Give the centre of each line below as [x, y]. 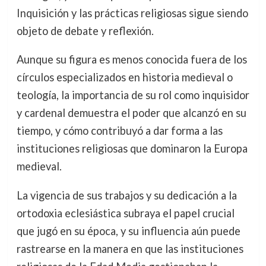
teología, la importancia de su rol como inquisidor [133, 95]
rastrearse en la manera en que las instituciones [130, 248]
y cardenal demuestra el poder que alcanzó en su [131, 113]
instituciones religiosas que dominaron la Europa [132, 149]
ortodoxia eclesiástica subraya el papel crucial [125, 213]
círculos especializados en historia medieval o [124, 77]
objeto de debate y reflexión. [85, 31]
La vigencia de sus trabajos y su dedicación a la [126, 195]
